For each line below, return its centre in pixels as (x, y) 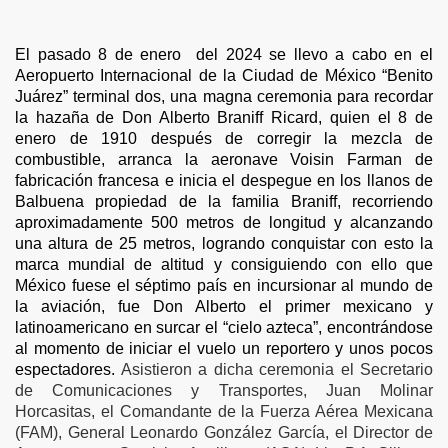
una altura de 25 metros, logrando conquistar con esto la (224, 243)
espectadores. (68, 369)
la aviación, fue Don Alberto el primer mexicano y (224, 306)
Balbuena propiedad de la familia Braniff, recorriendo (224, 201)
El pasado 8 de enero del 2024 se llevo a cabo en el (224, 54)
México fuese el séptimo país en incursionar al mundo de (224, 285)
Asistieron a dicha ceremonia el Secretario (276, 369)
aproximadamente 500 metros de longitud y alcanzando (224, 222)
